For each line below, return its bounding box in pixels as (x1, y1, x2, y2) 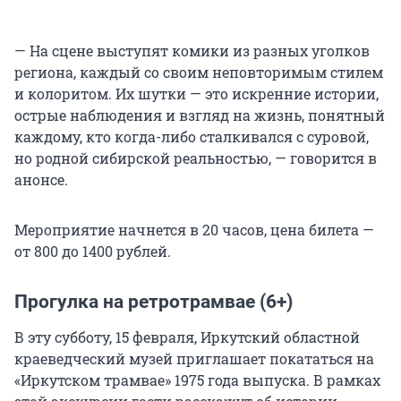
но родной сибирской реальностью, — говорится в (14, 149, 377, 168)
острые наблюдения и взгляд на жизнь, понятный (14, 106, 385, 125)
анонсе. (14, 170, 68, 190)
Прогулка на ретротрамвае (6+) (14, 291, 293, 313)
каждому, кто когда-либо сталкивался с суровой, (14, 127, 369, 147)
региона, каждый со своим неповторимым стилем (14, 63, 383, 82)
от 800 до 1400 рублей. (14, 242, 171, 261)
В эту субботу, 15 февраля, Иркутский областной (14, 328, 360, 347)
